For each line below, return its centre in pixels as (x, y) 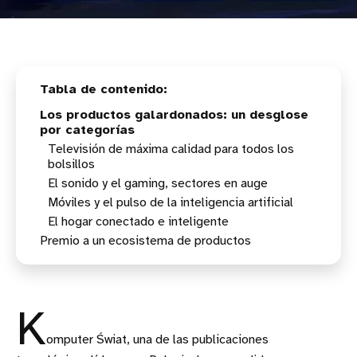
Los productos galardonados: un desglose (174, 115)
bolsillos (71, 164)
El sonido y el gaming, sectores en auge (158, 183)
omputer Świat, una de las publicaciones (157, 339)
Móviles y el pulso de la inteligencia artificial (171, 202)
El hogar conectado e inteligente (138, 222)
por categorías (87, 130)
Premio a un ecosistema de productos (145, 241)
